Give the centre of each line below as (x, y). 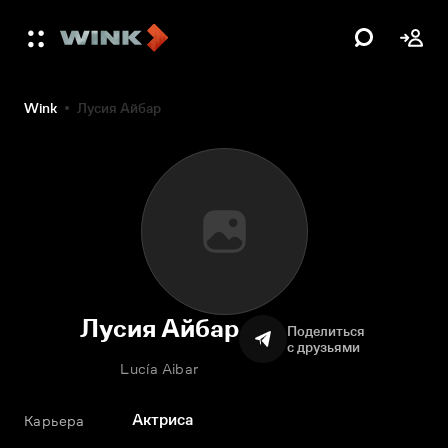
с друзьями (323, 347)
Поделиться (327, 331)
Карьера (54, 420)
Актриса (162, 419)
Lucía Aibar (159, 368)
